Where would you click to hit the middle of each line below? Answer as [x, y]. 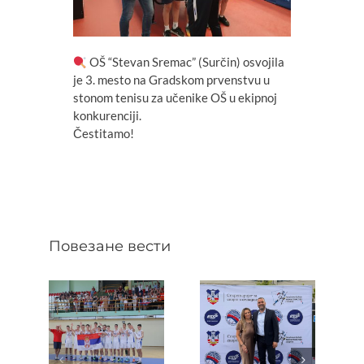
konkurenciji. [107, 116]
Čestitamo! [103, 134]
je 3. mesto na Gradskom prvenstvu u [171, 80]
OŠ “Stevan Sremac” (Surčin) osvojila [186, 62]
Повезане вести [110, 247]
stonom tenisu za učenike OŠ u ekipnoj [175, 98]
